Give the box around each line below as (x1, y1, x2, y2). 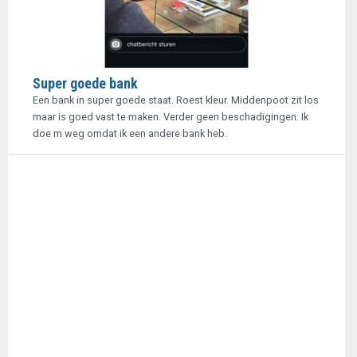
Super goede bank (33, 75, 138, 92)
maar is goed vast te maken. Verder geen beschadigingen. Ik (33, 111, 308, 123)
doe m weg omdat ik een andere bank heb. (33, 127, 227, 139)
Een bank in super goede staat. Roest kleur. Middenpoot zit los (33, 94, 319, 106)
